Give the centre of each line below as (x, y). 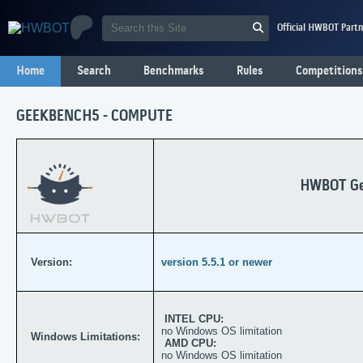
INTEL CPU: (193, 319)
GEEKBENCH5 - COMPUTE (94, 117)
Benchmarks (174, 71)
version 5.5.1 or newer (217, 263)
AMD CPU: (191, 344)
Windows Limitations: (85, 337)
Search (94, 71)
